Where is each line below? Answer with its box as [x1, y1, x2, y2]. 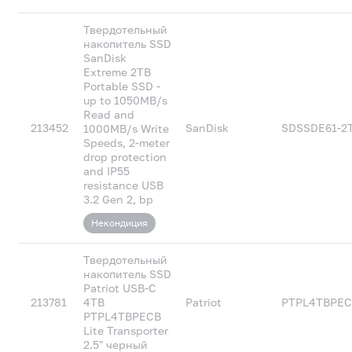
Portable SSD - [83, 79, 161, 93]
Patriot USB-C [83, 281, 157, 295]
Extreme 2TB [83, 65, 152, 79]
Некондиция [91, 217, 148, 229]
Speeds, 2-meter [83, 136, 170, 149]
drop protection [83, 150, 167, 163]
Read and [83, 108, 135, 121]
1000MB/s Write [83, 122, 170, 135]
